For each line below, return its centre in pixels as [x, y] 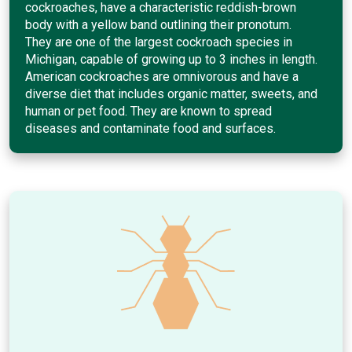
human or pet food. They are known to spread [148, 111]
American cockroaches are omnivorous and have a [162, 76]
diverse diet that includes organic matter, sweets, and [171, 93]
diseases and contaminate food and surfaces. [150, 128]
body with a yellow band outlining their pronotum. [158, 24]
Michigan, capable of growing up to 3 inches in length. [171, 59]
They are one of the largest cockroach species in [159, 42]
